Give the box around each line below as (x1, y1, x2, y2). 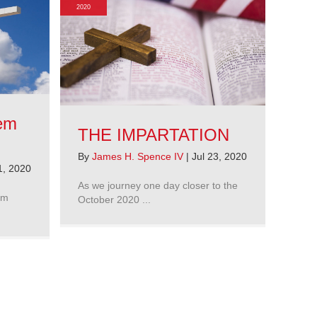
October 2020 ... (78, 194, 151, 206)
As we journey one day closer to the (78, 180, 238, 192)
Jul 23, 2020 (192, 151, 247, 163)
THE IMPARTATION (78, 125, 229, 145)
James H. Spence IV (92, 151, 186, 163)
